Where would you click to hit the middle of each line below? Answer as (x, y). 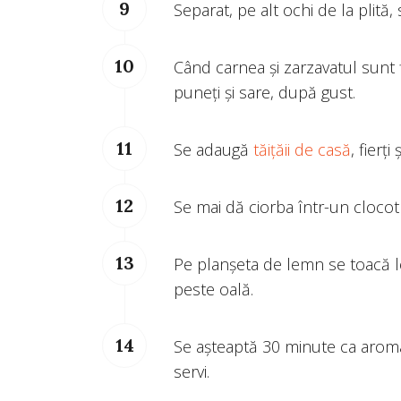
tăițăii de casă (302, 150)
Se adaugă (213, 150)
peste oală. (213, 290)
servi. (192, 372)
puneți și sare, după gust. (264, 93)
